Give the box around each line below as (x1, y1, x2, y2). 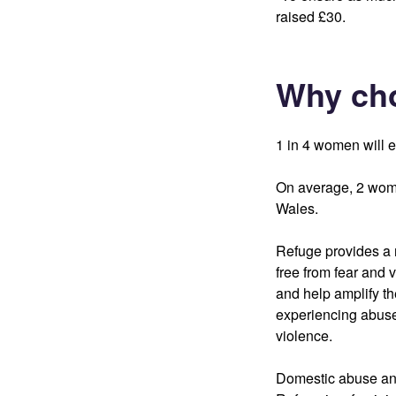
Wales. (276, 198, 318, 218)
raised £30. (276, 6, 346, 27)
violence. (276, 325, 332, 346)
